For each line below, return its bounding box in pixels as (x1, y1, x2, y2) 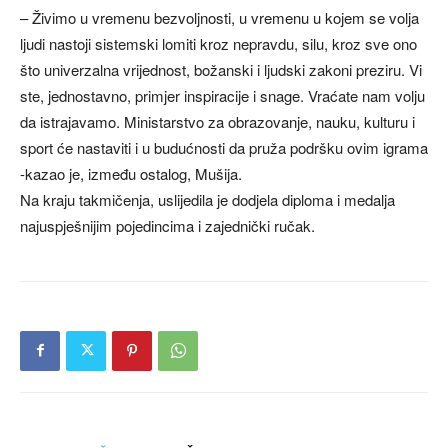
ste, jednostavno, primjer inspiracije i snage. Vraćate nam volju (20, 84, 425, 106)
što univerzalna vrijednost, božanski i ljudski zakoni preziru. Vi (20, 58, 422, 80)
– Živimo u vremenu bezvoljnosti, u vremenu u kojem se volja (20, 6, 419, 28)
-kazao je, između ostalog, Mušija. (20, 162, 242, 184)
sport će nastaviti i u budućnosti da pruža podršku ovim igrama (20, 136, 428, 158)
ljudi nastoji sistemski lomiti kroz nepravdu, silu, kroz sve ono (20, 32, 417, 54)
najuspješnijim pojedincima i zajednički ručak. (20, 214, 315, 236)
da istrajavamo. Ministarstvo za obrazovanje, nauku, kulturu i (20, 110, 415, 132)
